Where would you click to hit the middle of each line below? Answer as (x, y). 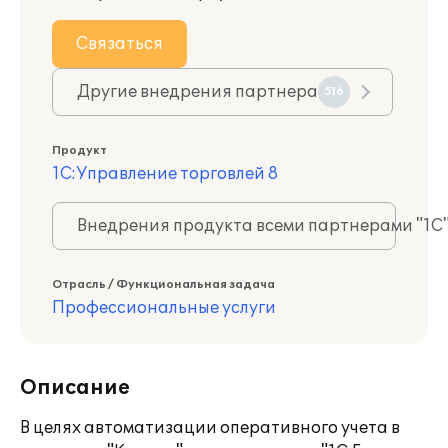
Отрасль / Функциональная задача (163, 284)
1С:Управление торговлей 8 (165, 174)
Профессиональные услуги (164, 308)
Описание (75, 388)
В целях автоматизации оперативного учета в (210, 428)
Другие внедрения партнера (197, 92)
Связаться (119, 44)
